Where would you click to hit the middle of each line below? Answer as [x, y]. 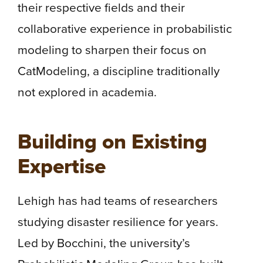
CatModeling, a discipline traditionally [119, 70]
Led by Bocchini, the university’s [104, 242]
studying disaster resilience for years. [118, 221]
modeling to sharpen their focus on [112, 49]
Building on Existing [112, 141]
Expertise [62, 166]
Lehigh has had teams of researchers [118, 200]
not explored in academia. [87, 92]
